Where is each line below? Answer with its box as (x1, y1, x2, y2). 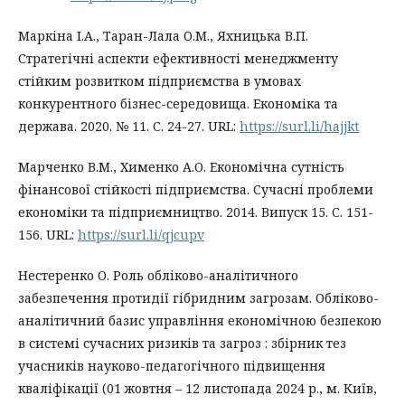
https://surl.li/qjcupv (78, 225, 204, 243)
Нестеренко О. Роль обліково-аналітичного (18, 266, 298, 284)
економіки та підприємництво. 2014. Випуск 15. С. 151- (18, 202, 373, 221)
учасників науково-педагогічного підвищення (18, 356, 325, 374)
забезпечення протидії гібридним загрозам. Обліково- (18, 288, 379, 306)
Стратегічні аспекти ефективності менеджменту (18, 49, 338, 67)
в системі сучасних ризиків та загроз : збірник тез (18, 334, 346, 352)
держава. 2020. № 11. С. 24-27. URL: (18, 117, 240, 135)
